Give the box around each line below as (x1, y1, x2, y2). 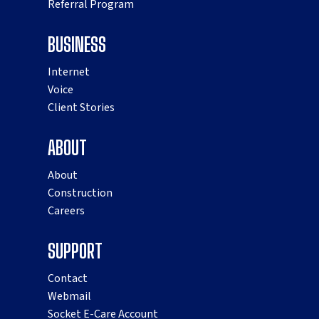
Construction (48, 185, 113, 202)
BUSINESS (48, 33, 107, 57)
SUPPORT (48, 239, 103, 263)
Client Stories (48, 100, 115, 116)
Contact (48, 271, 88, 287)
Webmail (48, 288, 92, 305)
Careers (48, 203, 85, 219)
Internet (48, 64, 90, 80)
